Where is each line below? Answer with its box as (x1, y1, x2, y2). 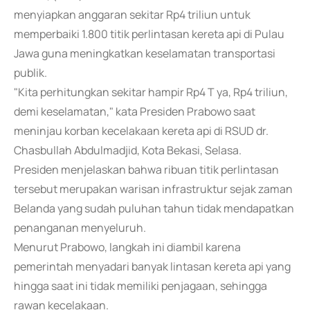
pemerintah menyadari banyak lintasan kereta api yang (14, 259, 291, 274)
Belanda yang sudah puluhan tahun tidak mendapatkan (14, 201, 294, 216)
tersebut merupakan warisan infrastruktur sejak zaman (14, 181, 293, 197)
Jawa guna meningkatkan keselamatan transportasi (14, 46, 275, 61)
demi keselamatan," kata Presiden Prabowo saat (14, 104, 255, 119)
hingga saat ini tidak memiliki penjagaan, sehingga (14, 278, 267, 293)
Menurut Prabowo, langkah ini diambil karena (14, 239, 241, 255)
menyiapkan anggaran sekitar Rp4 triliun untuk (14, 7, 250, 22)
